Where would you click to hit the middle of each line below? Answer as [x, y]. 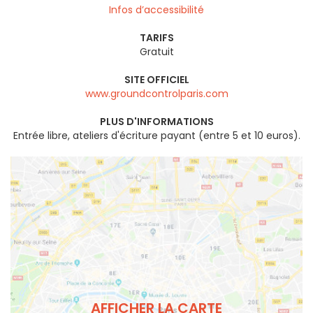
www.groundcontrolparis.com [156, 94]
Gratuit [156, 52]
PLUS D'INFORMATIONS [156, 122]
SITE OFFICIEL [156, 80]
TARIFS [156, 38]
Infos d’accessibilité [156, 10]
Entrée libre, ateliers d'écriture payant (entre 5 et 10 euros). [156, 136]
